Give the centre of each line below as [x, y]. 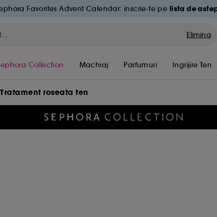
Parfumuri [140, 65]
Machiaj [94, 65]
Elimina [199, 35]
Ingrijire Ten [192, 65]
